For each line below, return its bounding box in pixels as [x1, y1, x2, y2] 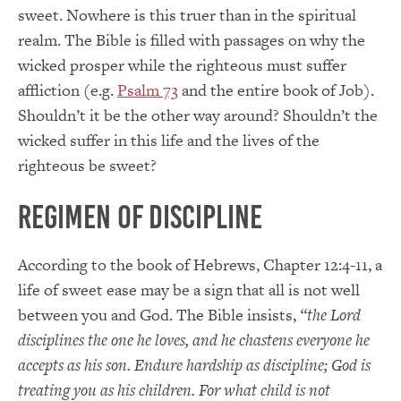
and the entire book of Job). [178, 78, 374, 101]
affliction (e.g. [18, 78, 117, 101]
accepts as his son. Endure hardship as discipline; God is [18, 353, 371, 376]
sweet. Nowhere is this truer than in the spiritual [18, 3, 356, 26]
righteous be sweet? [18, 153, 157, 176]
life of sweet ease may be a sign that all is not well [18, 277, 360, 301]
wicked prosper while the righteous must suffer [18, 53, 346, 76]
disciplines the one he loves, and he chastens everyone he [18, 328, 370, 351]
